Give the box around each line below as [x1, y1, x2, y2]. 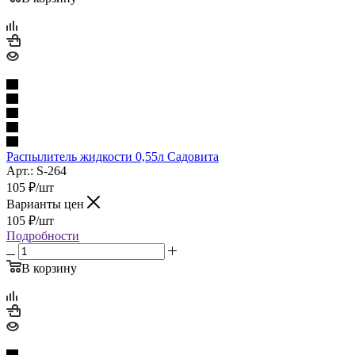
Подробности [6, 228, 79, 242]
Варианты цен [6, 197, 87, 211]
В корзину [21, 261, 77, 275]
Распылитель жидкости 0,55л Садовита [6, 149, 219, 163]
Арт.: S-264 [6, 163, 67, 177]
